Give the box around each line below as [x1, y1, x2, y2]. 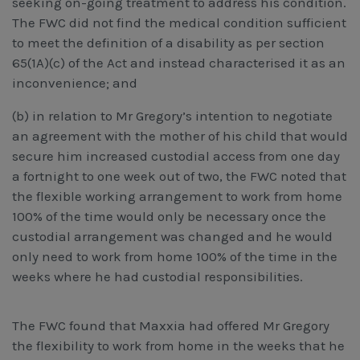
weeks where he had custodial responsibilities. [12, 268, 303, 284]
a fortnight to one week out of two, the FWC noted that [12, 167, 346, 184]
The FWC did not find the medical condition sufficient [12, 14, 346, 31]
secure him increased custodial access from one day [12, 147, 340, 164]
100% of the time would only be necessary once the [12, 207, 326, 224]
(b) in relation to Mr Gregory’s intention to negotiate [12, 107, 333, 124]
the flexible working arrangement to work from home [12, 187, 342, 204]
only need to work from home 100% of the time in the [12, 247, 337, 264]
